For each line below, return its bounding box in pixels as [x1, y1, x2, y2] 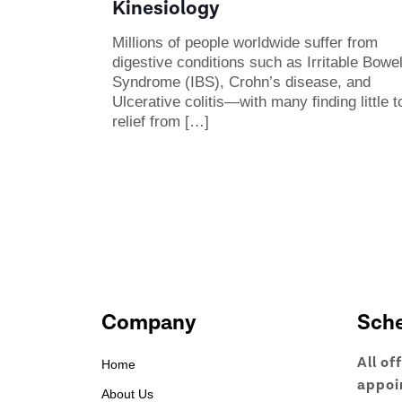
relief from [111, 112, 180, 130]
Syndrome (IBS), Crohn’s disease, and [111, 73, 371, 91]
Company [101, 308, 197, 336]
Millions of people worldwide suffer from [111, 33, 378, 51]
